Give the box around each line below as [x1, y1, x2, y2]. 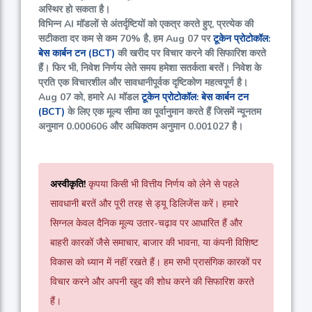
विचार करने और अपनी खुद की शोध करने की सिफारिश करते [50, 275, 254, 289]
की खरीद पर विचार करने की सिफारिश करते [115, 47, 266, 61]
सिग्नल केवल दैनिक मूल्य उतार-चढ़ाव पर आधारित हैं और [50, 217, 242, 231]
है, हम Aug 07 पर [141, 32, 213, 46]
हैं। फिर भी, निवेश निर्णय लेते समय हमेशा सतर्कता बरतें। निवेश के [38, 61, 261, 75]
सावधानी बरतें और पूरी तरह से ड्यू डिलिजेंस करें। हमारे [50, 197, 238, 211]
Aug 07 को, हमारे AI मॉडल [38, 91, 141, 104]
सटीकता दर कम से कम [38, 32, 120, 46]
